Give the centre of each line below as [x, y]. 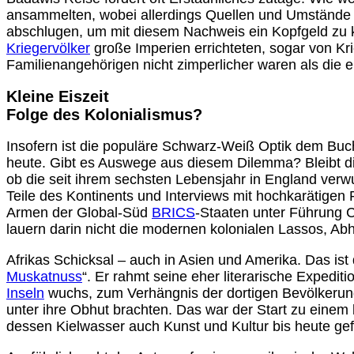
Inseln [25, 294]
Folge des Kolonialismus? [104, 115]
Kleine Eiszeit [58, 97]
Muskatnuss [44, 277]
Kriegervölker [48, 49]
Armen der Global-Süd [79, 213]
